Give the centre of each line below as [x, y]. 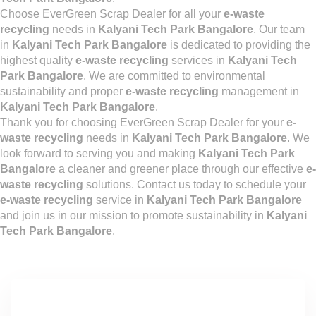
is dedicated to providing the [239, 45]
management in [259, 91]
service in [120, 200]
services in [198, 60]
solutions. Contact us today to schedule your [195, 184]
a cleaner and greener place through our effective [181, 169]
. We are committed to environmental [174, 76]
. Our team [279, 29]
